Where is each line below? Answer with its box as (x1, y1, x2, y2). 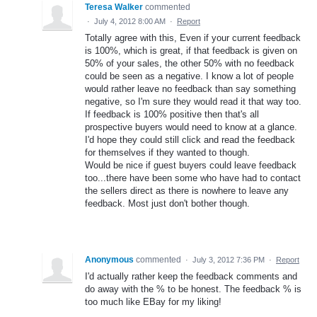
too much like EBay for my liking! (85, 296, 221, 307)
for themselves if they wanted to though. (85, 146, 250, 158)
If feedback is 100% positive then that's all (85, 108, 259, 120)
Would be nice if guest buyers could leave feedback (85, 159, 296, 171)
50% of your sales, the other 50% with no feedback (85, 57, 294, 69)
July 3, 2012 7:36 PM (192, 255, 265, 264)
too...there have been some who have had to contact (85, 172, 301, 183)
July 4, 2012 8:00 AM (94, 16, 166, 25)
